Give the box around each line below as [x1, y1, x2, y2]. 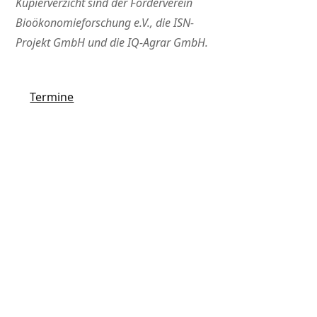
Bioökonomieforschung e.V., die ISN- [16, 15, 195, 31]
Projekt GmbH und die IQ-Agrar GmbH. [16, 35, 209, 51]
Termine [30, 89, 74, 105]
